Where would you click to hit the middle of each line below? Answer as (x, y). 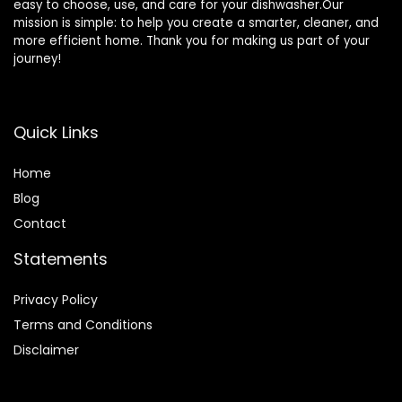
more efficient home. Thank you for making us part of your (192, 41)
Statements (61, 259)
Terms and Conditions (83, 325)
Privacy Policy (56, 300)
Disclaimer (46, 350)
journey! (37, 59)
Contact (40, 224)
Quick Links (56, 133)
